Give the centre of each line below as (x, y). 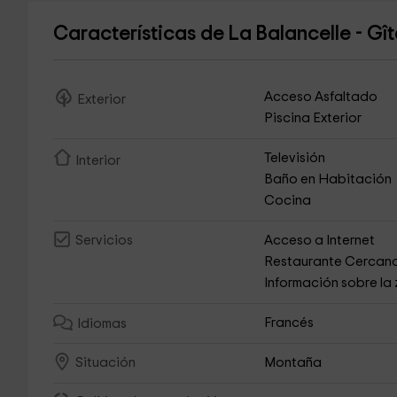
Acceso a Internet (320, 241)
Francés (289, 323)
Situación (105, 363)
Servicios (104, 241)
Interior (97, 161)
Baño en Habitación (328, 179)
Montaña (293, 363)
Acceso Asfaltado (321, 97)
